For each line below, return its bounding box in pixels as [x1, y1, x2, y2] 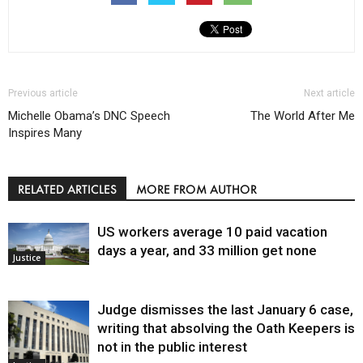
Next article [304, 87, 355, 99]
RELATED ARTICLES [18, 181, 117, 197]
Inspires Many [8, 125, 82, 140]
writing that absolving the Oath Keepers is [97, 319, 355, 336]
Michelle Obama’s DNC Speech [8, 108, 170, 123]
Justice [13, 251, 41, 263]
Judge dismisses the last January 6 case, [97, 301, 353, 318]
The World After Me [250, 108, 355, 123]
